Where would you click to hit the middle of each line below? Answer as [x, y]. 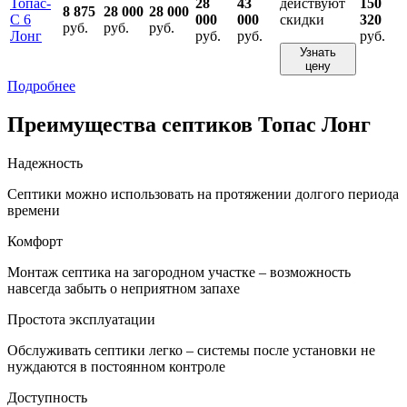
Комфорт [35, 241]
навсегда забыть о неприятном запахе [124, 288]
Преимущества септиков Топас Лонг [189, 124]
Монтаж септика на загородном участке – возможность [179, 272]
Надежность [45, 163]
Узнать [318, 52]
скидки [302, 19]
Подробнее [41, 85]
